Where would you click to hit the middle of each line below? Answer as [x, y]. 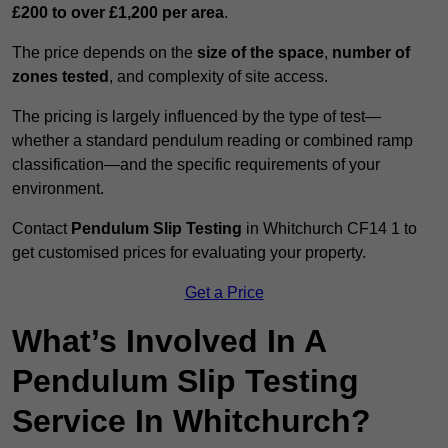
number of [371, 53]
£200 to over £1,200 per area [118, 13]
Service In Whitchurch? [191, 421]
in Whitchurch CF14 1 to [329, 229]
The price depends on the [104, 53]
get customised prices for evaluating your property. [189, 253]
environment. [58, 189]
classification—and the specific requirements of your [196, 165]
